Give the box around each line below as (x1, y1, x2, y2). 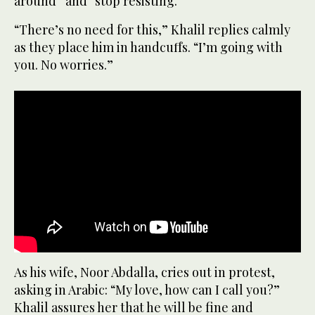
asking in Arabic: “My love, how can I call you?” (14, 281, 280, 298)
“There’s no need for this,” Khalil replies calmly (14, 21, 290, 39)
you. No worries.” (14, 56, 113, 74)
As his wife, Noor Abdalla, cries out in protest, (14, 263, 275, 281)
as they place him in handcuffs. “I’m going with (14, 39, 283, 56)
